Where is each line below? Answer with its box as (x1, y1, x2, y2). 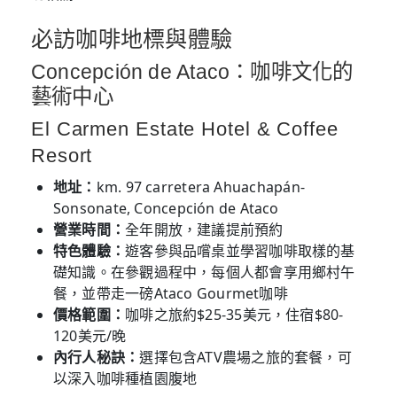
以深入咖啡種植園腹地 (53, 369, 198, 389)
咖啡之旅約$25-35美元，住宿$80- (125, 305, 344, 325)
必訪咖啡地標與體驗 (31, 27, 233, 52)
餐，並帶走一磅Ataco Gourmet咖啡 (53, 284, 288, 304)
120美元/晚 (53, 326, 127, 346)
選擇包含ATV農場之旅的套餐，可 (139, 347, 352, 368)
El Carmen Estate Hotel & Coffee (31, 118, 339, 141)
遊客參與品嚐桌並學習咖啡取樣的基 (125, 241, 355, 261)
